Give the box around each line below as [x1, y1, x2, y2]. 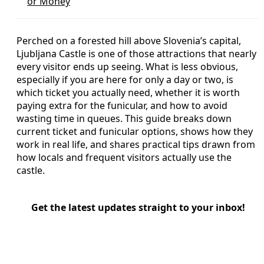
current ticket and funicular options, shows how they [16, 124, 253, 138]
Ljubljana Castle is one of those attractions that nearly [16, 47, 256, 60]
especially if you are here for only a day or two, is [16, 72, 233, 86]
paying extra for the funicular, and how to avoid [16, 98, 227, 112]
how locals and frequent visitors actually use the [16, 150, 232, 164]
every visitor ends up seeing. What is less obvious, [16, 60, 238, 73]
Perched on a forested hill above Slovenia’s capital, [16, 34, 241, 47]
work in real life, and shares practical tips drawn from [16, 137, 255, 151]
